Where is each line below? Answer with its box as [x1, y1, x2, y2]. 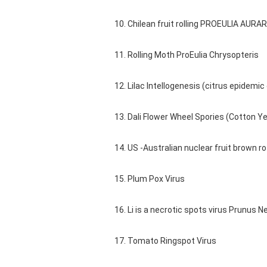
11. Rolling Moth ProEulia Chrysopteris [114, 50, 259, 60]
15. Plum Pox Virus [114, 174, 185, 184]
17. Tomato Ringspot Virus [114, 236, 216, 246]
